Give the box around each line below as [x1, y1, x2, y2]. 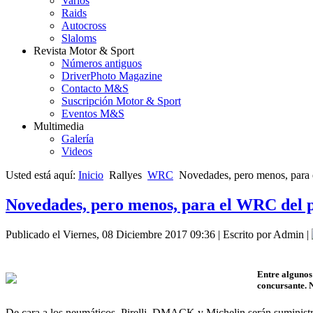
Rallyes [109, 168, 142, 181]
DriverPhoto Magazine [61, 69, 162, 82]
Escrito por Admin [223, 228, 304, 240]
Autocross [61, 19, 106, 31]
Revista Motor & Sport [34, 44, 134, 57]
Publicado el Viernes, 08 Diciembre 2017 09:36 [6, 228, 215, 240]
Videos [61, 145, 92, 157]
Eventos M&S [61, 107, 124, 119]
